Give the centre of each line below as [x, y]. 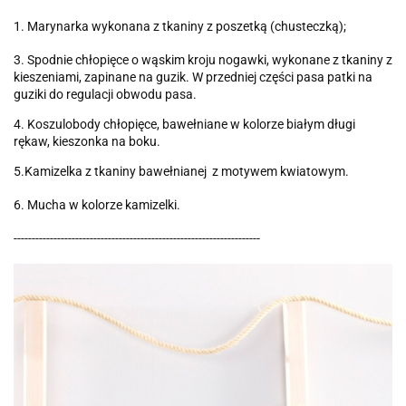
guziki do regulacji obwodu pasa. [105, 94]
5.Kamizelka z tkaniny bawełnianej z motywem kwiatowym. [181, 171]
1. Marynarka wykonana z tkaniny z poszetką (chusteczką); [180, 26]
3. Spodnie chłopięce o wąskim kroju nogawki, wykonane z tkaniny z [203, 59]
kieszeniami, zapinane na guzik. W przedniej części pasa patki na [193, 77]
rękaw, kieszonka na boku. [87, 141]
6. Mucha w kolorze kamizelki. [97, 204]
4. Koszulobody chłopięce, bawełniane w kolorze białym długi [184, 124]
